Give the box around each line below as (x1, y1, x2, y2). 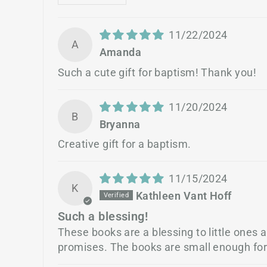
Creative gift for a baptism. (58, 138, 191, 151)
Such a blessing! (58, 209, 148, 223)
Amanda (99, 45, 142, 58)
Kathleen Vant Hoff (135, 189, 232, 202)
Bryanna (99, 117, 141, 131)
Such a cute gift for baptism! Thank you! (58, 66, 256, 79)
